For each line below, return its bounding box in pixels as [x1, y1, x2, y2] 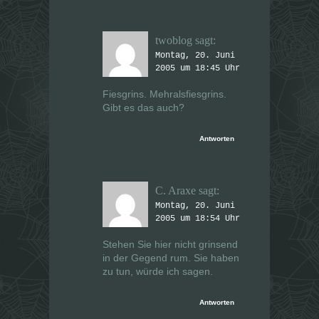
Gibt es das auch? [103, 101, 184, 113]
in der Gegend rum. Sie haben [103, 251, 239, 263]
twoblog [155, 33, 192, 46]
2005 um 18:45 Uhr [155, 63, 240, 73]
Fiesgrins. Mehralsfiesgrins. [103, 88, 226, 100]
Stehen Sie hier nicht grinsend [103, 238, 238, 250]
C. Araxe [155, 184, 196, 197]
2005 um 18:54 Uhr [155, 213, 240, 224]
